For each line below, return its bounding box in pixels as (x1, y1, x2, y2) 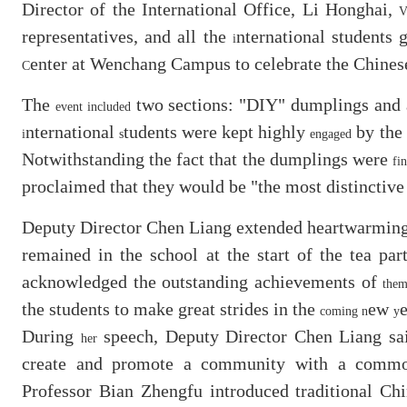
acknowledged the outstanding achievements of (22, 271, 383, 292)
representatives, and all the (22, 25, 233, 46)
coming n (320, 303, 368, 318)
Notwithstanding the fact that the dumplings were (22, 148, 392, 169)
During (22, 325, 81, 346)
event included (55, 99, 131, 114)
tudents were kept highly (124, 121, 311, 142)
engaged (310, 126, 352, 141)
